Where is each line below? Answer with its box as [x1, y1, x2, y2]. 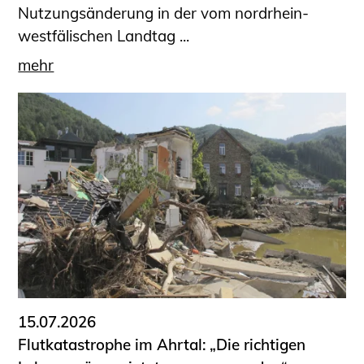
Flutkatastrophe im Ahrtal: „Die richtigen [18, 334, 306, 354]
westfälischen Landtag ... [18, 25, 190, 45]
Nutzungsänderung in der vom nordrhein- [18, 2, 310, 23]
